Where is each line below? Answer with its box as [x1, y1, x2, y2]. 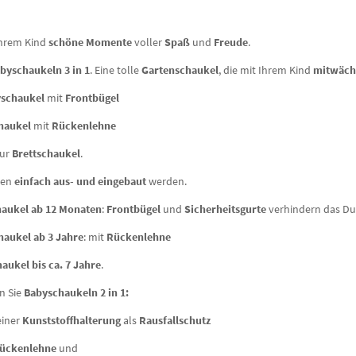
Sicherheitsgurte [184, 201, 269, 216]
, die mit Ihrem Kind [218, 62, 313, 77]
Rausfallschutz [138, 312, 211, 327]
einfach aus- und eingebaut [14, 173, 146, 188]
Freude [213, 34, 248, 49]
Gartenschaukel [141, 62, 219, 77]
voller [131, 34, 164, 49]
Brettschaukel [11, 145, 80, 161]
